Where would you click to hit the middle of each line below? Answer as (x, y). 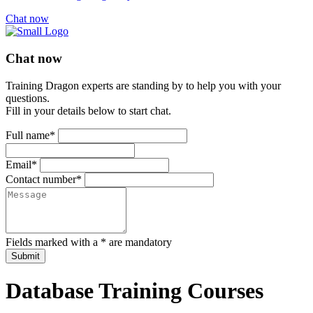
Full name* (30, 135)
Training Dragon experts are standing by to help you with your (143, 85)
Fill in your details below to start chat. (88, 110)
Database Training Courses (134, 291)
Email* (21, 164)
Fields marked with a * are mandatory (89, 242)
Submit (26, 256)
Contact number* (44, 179)
